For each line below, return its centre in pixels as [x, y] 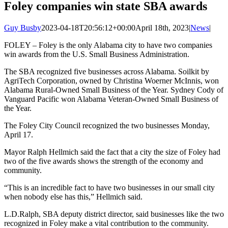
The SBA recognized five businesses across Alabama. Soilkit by [107, 71]
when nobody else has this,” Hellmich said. [73, 196]
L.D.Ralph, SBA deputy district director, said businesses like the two [114, 214]
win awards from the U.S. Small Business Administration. [97, 54]
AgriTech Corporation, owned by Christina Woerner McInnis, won [111, 80]
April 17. [20, 134]
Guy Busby [23, 27]
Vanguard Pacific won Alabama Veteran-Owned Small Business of [111, 99]
